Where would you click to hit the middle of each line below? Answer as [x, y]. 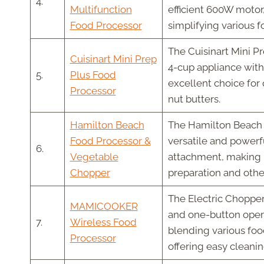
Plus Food [93, 75]
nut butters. [194, 99]
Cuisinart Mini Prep [113, 59]
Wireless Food [103, 222]
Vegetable [94, 157]
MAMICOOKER [104, 207]
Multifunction [101, 10]
